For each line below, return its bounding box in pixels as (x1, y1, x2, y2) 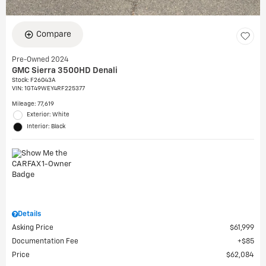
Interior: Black (27, 123, 65, 129)
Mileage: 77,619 (12, 101, 54, 107)
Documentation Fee (12, 238, 78, 245)
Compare (36, 30, 71, 39)
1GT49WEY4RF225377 (24, 85, 85, 91)
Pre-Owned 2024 (12, 56, 69, 64)
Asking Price (12, 224, 53, 232)
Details (18, 211, 41, 218)
